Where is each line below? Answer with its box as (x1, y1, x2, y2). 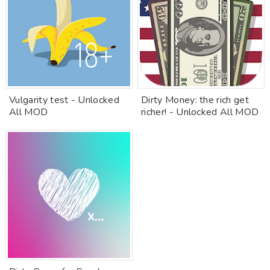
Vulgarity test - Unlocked (9, 93, 120, 107)
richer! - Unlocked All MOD (141, 105, 259, 119)
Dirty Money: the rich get (141, 93, 250, 107)
